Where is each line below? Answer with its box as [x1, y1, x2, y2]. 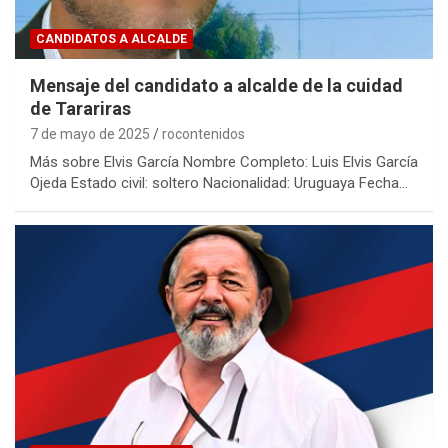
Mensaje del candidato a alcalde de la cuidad [30, 74, 403, 96]
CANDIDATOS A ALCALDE [36, 31, 187, 46]
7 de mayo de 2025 [30, 125, 150, 142]
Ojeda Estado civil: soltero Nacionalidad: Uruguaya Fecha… [30, 173, 408, 192]
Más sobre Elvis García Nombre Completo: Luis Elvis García [30, 152, 418, 171]
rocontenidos [162, 125, 245, 142]
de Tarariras [30, 97, 131, 119]
